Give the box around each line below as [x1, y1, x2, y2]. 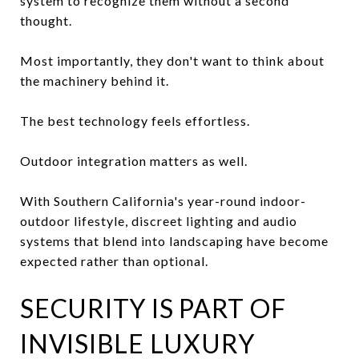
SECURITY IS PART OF [20, 292, 286, 324]
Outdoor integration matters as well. [20, 152, 248, 168]
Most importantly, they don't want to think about [20, 52, 325, 68]
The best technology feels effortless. [20, 112, 250, 128]
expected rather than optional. [20, 252, 208, 268]
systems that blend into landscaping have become [20, 232, 329, 248]
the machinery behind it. [20, 72, 169, 88]
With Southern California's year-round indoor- [20, 192, 306, 208]
